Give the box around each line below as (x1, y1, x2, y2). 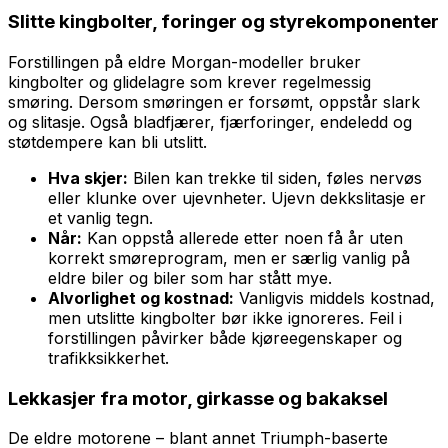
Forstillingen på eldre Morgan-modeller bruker (8, 51, 361, 72)
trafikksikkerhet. (48, 347, 169, 368)
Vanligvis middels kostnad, (234, 287, 435, 308)
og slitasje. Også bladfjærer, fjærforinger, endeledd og (8, 111, 412, 132)
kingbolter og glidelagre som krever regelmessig (8, 71, 371, 92)
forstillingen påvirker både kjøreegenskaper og (48, 327, 402, 348)
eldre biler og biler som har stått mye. (48, 267, 332, 288)
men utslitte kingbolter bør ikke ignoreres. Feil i (48, 307, 402, 328)
